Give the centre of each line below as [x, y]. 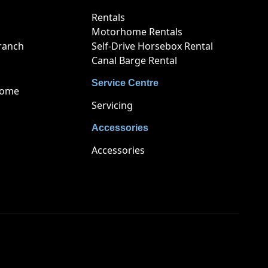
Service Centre [125, 83]
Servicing [112, 106]
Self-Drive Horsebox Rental [153, 46]
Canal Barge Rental [135, 61]
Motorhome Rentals [137, 32]
